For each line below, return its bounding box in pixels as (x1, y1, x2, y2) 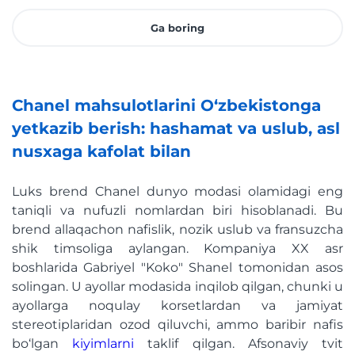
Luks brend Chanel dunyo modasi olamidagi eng (12, 184, 343, 200)
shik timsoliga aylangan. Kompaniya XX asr (12, 241, 343, 257)
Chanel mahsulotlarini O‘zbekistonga (12, 96, 321, 116)
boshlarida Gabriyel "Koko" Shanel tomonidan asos (12, 260, 343, 276)
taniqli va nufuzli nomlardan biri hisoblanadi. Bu (12, 203, 343, 219)
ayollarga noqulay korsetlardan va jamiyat (12, 298, 343, 314)
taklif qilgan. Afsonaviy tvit (134, 336, 344, 352)
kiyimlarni (72, 336, 135, 352)
